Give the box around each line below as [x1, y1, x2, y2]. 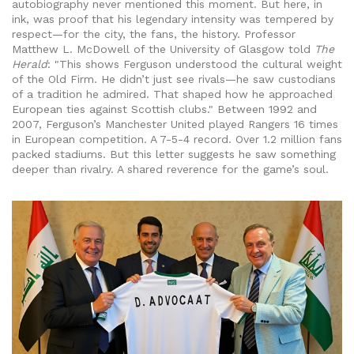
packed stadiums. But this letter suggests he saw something [12, 148, 336, 161]
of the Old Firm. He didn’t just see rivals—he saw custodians [12, 73, 336, 86]
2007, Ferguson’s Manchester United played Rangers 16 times [12, 118, 338, 131]
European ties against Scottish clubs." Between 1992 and [12, 103, 317, 116]
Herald [12, 58, 47, 71]
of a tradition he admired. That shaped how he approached [12, 88, 333, 101]
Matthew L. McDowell [12, 43, 130, 56]
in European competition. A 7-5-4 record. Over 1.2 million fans [12, 133, 342, 146]
